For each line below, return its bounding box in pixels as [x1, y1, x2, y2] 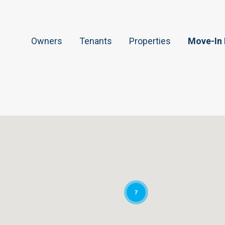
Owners [31, 35, 62, 46]
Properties [129, 35, 171, 46]
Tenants [79, 35, 112, 46]
